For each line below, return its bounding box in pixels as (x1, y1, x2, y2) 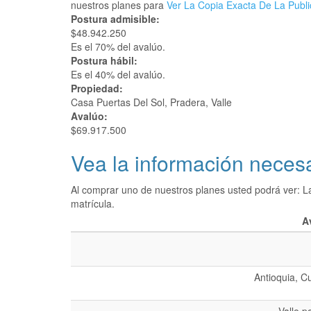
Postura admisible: (71, 12, 162, 26)
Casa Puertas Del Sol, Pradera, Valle (71, 95, 232, 109)
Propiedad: (71, 81, 126, 95)
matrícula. (71, 196, 115, 210)
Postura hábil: (71, 53, 140, 67)
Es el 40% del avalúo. (71, 67, 165, 81)
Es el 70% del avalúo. (71, 40, 165, 53)
